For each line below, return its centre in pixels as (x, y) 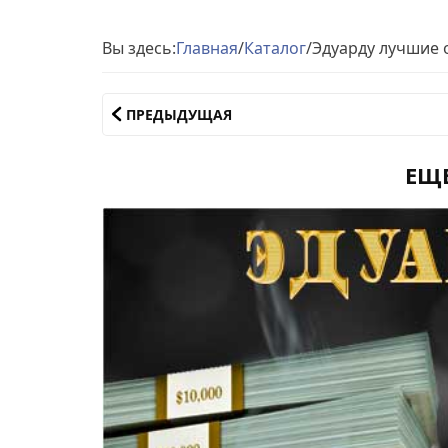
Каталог (275, 47)
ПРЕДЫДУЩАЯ (179, 114)
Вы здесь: (139, 47)
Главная (207, 47)
